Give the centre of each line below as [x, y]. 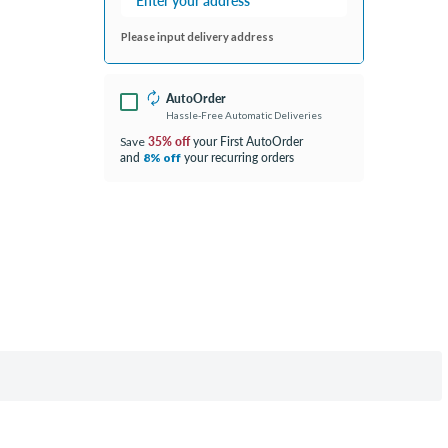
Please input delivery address [198, 37]
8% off [162, 158]
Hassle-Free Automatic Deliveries [244, 115]
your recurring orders [238, 158]
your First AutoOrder [247, 142]
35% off [168, 142]
